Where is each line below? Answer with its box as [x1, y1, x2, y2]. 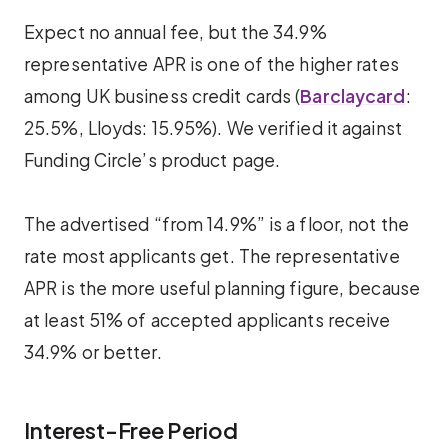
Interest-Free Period [24, 416, 238, 445]
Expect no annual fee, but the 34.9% [24, 21, 327, 44]
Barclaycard [300, 85, 406, 108]
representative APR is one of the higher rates [24, 53, 399, 76]
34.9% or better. [24, 341, 162, 364]
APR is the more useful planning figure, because [24, 277, 420, 300]
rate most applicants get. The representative [24, 245, 400, 268]
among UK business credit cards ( [24, 85, 301, 108]
